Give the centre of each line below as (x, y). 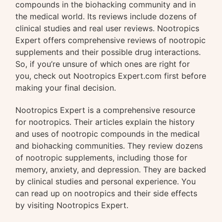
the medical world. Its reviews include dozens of (106, 17)
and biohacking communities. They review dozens (109, 145)
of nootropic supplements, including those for (102, 157)
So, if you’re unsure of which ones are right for (103, 64)
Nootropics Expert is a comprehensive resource (106, 110)
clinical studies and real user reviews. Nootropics (108, 28)
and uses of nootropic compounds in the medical (108, 134)
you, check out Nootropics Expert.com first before (111, 76)
